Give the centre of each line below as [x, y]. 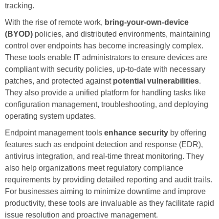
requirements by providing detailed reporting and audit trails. [109, 179]
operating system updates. [50, 116]
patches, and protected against [59, 81]
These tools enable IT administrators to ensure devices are [106, 57]
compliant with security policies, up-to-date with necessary [105, 69]
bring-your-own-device [147, 22]
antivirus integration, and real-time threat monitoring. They [104, 156]
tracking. [20, 5]
